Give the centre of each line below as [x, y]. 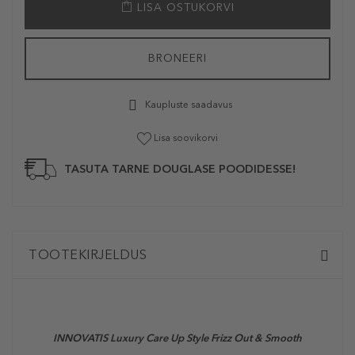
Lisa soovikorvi [186, 138]
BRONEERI [177, 58]
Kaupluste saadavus [188, 105]
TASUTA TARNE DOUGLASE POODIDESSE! [180, 170]
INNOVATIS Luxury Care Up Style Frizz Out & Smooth [177, 338]
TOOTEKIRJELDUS [88, 255]
